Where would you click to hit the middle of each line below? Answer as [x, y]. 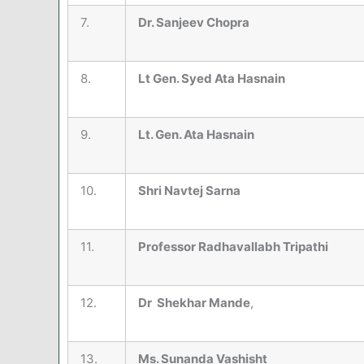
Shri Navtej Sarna [189, 191]
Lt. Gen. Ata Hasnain [196, 135]
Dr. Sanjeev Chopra [194, 23]
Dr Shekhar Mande [194, 303]
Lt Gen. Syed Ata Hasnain [212, 79]
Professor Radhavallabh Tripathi [233, 247]
